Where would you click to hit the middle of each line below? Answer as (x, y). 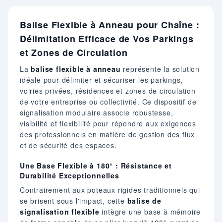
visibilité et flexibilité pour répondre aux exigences (108, 123)
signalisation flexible (60, 211)
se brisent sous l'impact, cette (74, 200)
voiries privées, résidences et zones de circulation (108, 90)
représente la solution (160, 69)
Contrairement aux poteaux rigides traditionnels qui (110, 190)
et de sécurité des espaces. (68, 145)
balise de (144, 200)
